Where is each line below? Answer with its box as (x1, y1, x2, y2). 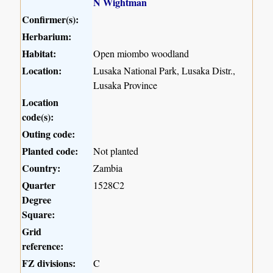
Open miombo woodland (93, 47, 190, 60)
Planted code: (22, 144, 79, 158)
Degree (22, 193, 52, 207)
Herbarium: (22, 29, 72, 44)
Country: (22, 161, 61, 175)
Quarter (22, 178, 56, 193)
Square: (22, 207, 55, 222)
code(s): (22, 110, 54, 124)
